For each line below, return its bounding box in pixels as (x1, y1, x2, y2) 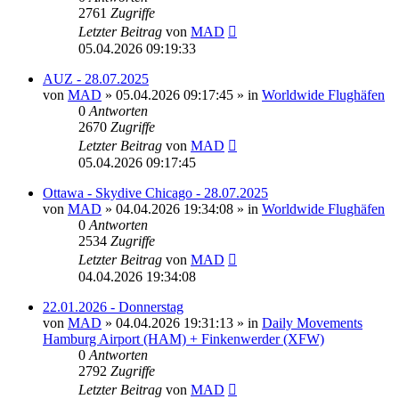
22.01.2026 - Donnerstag (43, 298, 183, 314)
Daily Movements (262, 314, 362, 330)
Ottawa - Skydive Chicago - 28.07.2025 (43, 184, 268, 200)
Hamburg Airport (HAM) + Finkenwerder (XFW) (43, 330, 324, 346)
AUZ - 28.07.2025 (43, 70, 149, 86)
